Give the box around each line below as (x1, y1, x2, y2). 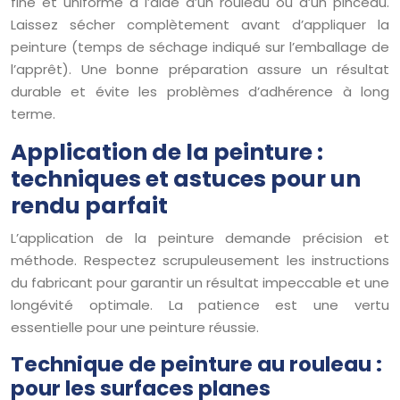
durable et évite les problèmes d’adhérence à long (11, 81, 389, 101)
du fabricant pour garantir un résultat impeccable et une (11, 272, 389, 292)
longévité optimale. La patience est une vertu (11, 295, 389, 314)
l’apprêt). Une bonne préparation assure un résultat (11, 59, 389, 79)
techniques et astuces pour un (11, 162, 361, 195)
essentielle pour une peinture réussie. (11, 317, 259, 337)
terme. (11, 104, 55, 123)
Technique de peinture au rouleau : (11, 349, 382, 379)
